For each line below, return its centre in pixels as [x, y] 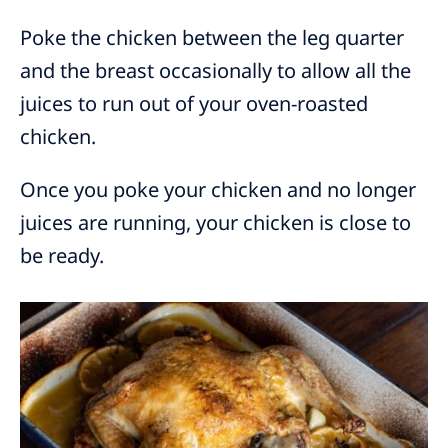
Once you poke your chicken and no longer [218, 190]
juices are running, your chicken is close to [215, 223]
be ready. [62, 256]
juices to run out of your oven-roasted [194, 104]
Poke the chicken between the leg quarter [212, 38]
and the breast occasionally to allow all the [215, 71]
